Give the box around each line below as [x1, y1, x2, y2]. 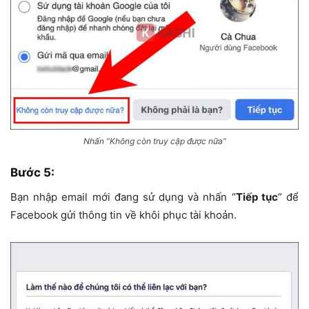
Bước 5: [10, 166, 54, 180]
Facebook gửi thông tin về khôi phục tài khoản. [10, 208, 237, 222]
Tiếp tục [235, 190, 278, 204]
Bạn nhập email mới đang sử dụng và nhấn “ [10, 190, 236, 204]
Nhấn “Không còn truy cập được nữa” [83, 136, 226, 147]
